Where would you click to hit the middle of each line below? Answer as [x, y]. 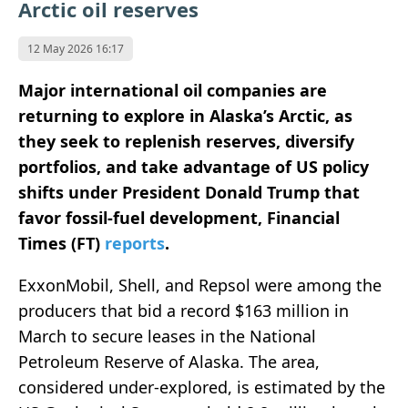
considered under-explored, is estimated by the [202, 388]
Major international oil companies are [173, 91]
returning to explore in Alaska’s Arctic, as [185, 116]
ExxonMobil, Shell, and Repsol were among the [200, 286]
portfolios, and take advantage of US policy [194, 167]
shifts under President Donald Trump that [189, 193]
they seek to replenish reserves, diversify [186, 142]
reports [135, 244]
